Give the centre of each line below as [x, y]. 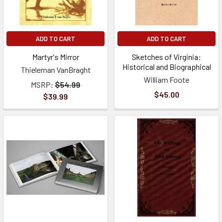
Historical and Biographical [166, 67]
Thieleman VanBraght [55, 70]
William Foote [166, 80]
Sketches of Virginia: [166, 57]
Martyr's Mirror [55, 57]
